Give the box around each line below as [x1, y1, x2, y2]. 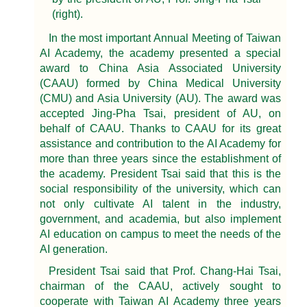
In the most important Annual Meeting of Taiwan [49, 32, 281, 45]
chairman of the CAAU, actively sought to [40, 280, 281, 293]
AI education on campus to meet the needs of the [40, 228, 281, 241]
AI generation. [40, 243, 108, 256]
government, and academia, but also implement [40, 213, 281, 225]
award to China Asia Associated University [40, 62, 281, 75]
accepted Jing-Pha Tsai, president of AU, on [40, 108, 281, 120]
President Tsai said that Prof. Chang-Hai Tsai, [49, 265, 281, 278]
